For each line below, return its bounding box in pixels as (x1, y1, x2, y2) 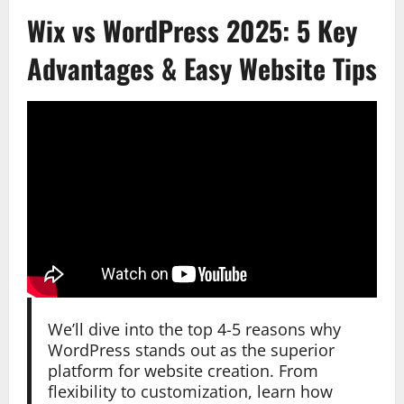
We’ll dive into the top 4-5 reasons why (47, 317, 341, 340)
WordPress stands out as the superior (47, 338, 335, 361)
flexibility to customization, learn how (47, 380, 333, 402)
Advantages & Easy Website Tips (27, 47, 377, 88)
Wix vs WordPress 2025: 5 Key (27, 9, 357, 50)
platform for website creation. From (47, 359, 318, 381)
